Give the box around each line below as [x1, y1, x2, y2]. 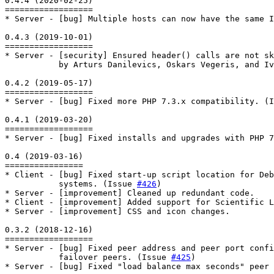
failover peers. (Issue [5, 252, 171, 262]
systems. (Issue [5, 179, 137, 188]
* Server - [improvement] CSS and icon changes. [5, 206, 230, 216]
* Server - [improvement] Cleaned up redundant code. [5, 188, 254, 198]
